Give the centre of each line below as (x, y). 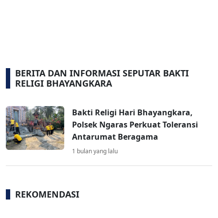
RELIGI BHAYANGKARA (64, 83)
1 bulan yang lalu (95, 151)
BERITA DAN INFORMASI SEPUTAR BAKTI (102, 73)
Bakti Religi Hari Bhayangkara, (132, 113)
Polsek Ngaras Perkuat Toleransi (135, 125)
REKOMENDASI (47, 194)
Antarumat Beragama (115, 137)
